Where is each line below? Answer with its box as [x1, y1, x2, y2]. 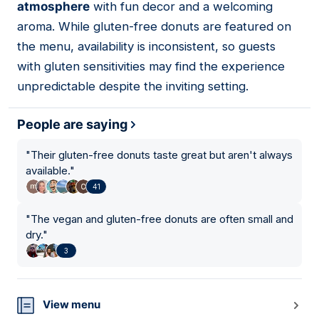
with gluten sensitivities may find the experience [17, 59, 285, 74]
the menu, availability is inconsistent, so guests [17, 39, 276, 54]
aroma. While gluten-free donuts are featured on [17, 19, 291, 34]
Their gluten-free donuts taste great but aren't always [31, 148, 293, 162]
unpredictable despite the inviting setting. [17, 79, 249, 94]
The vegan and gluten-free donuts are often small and [31, 212, 293, 226]
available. [26, 164, 70, 178]
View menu [43, 298, 100, 312]
